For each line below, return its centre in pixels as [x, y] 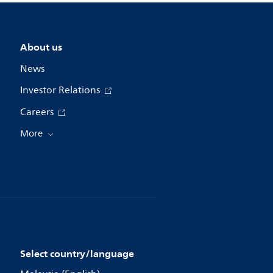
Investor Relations [61, 90]
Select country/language [77, 253]
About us [41, 47]
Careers [38, 112]
